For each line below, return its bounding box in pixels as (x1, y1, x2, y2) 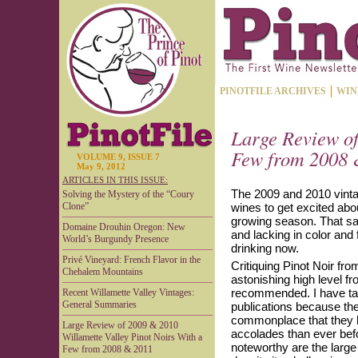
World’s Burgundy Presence (62, 233, 169, 245)
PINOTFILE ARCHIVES (220, 86, 326, 97)
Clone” (62, 201, 89, 212)
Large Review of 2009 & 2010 (62, 320, 178, 331)
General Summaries (62, 299, 137, 310)
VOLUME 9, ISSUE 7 (77, 152, 160, 161)
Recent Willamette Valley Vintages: (62, 287, 194, 298)
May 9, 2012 (77, 161, 125, 171)
